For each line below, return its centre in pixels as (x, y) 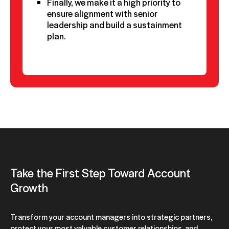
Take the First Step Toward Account (100, 172)
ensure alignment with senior (102, 13)
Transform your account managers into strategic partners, (111, 216)
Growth (29, 187)
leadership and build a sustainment (114, 24)
